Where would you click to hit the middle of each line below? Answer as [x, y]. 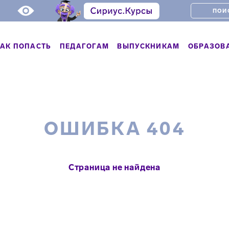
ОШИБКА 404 [114, 129]
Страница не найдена [114, 167]
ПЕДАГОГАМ [84, 46]
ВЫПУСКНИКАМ [148, 46]
